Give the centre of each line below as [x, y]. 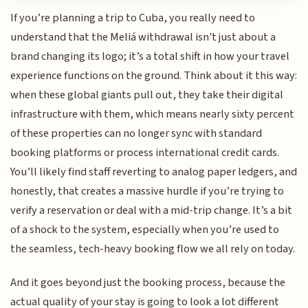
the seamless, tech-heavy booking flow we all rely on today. [153, 249]
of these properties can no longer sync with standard [136, 134]
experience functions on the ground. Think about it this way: [154, 76]
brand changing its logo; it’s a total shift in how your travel [150, 57]
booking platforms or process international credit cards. [145, 153]
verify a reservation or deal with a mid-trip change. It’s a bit [152, 211]
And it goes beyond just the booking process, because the [148, 282]
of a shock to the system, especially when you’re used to [145, 230]
